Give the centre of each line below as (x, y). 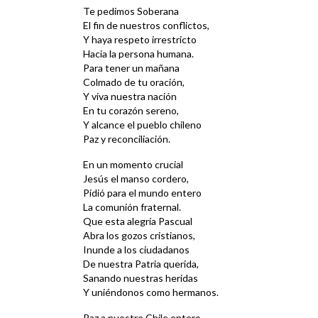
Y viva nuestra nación (130, 97)
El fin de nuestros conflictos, (146, 26)
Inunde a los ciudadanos (136, 250)
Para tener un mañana (131, 68)
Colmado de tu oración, (134, 82)
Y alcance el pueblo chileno (142, 125)
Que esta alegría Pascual (138, 221)
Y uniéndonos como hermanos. (151, 292)
